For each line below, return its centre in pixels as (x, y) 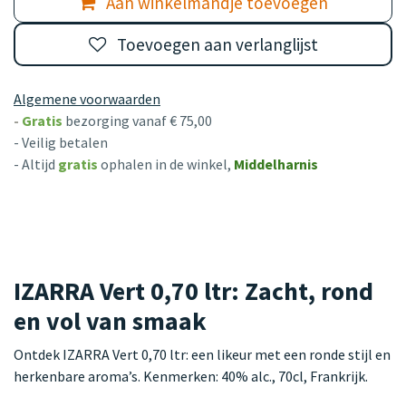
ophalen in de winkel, (167, 164)
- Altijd (34, 164)
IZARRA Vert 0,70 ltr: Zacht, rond (193, 291)
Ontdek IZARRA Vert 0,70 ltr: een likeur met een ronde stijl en (202, 354)
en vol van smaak (110, 321)
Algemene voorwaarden (87, 98)
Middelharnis (276, 164)
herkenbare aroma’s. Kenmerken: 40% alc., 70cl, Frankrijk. (191, 376)
